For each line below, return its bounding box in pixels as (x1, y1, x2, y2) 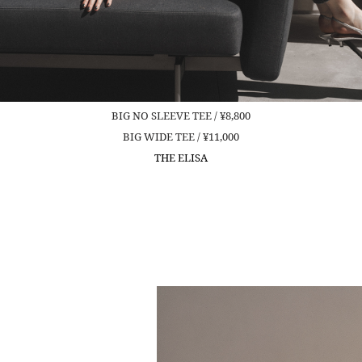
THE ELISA (154, 149, 208, 165)
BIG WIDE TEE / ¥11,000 (123, 128, 239, 144)
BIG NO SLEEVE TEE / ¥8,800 (112, 107, 250, 123)
